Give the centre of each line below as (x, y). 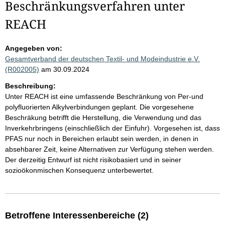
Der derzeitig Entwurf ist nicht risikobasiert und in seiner (93, 160)
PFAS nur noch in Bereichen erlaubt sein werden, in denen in (102, 139)
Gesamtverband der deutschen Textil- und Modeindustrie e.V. (102, 59)
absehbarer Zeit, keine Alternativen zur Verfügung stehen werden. (109, 149)
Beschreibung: (30, 86)
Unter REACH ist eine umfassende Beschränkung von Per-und (104, 96)
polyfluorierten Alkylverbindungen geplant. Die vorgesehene (99, 107)
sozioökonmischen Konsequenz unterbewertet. (79, 170)
